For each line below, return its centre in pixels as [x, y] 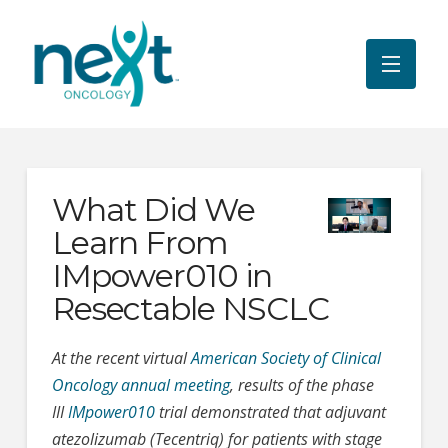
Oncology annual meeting [140, 385]
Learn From [139, 242]
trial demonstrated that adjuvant [270, 412]
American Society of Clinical [285, 358]
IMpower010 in [162, 275]
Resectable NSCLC [190, 308]
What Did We [153, 209]
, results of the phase [301, 385]
